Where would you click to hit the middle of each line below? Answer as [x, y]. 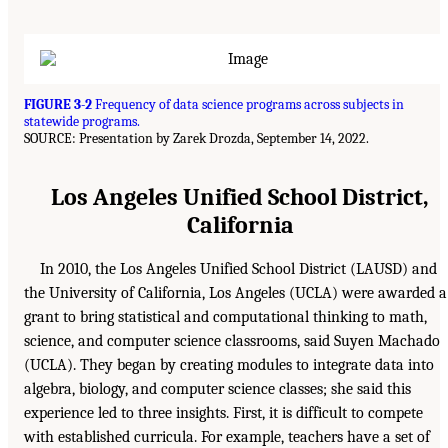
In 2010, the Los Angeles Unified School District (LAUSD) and [238, 269]
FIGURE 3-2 [58, 104]
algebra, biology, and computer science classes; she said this [217, 389]
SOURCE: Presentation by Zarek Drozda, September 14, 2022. [196, 138]
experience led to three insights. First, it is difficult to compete [223, 413]
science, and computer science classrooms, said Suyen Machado [232, 341]
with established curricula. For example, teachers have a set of [227, 437]
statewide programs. [82, 121]
